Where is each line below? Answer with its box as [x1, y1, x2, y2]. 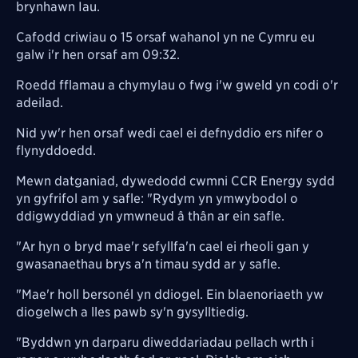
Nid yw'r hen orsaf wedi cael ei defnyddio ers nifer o [16, 125, 324, 141]
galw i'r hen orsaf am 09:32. [16, 46, 180, 62]
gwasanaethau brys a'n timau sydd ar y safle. [16, 256, 284, 272]
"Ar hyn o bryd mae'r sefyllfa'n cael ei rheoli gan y [16, 238, 309, 254]
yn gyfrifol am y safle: [16, 190, 147, 206]
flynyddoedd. [16, 142, 96, 158]
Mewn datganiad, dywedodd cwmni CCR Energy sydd [16, 173, 335, 189]
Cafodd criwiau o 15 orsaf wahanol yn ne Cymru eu [16, 29, 315, 45]
